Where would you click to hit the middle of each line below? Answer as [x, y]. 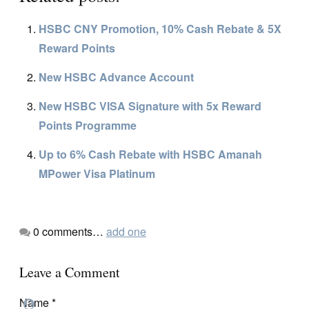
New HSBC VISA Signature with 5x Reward [150, 106]
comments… [73, 231]
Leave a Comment [70, 272]
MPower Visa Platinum [97, 173]
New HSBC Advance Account [116, 77]
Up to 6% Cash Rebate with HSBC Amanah [150, 154]
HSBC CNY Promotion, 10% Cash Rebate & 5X [160, 28]
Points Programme [88, 125]
